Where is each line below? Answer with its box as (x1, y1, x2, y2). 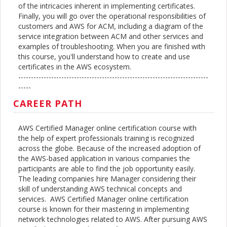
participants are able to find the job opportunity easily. (18, 164, 195, 174)
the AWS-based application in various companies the (18, 154, 190, 164)
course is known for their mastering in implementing (18, 204, 189, 214)
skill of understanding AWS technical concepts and (18, 184, 182, 194)
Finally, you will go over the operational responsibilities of (18, 11, 206, 21)
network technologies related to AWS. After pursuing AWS (18, 214, 207, 224)
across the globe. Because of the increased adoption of (18, 143, 201, 154)
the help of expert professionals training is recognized (18, 133, 194, 143)
